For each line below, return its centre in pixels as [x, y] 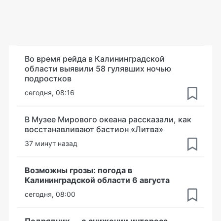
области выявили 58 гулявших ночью [98, 68]
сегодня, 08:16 [50, 92]
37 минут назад [51, 143]
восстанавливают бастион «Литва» [94, 129]
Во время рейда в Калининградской [95, 58]
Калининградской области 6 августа [97, 180]
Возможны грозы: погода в [78, 170]
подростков [48, 78]
